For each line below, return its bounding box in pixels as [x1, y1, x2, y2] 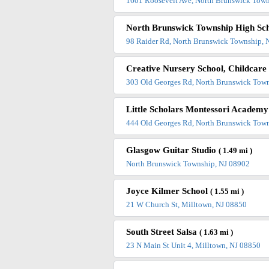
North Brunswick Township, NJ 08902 [126, 159, 250, 169]
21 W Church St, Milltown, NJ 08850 [126, 200, 247, 210]
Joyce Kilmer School [126, 186, 211, 196]
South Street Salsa [126, 227, 200, 237]
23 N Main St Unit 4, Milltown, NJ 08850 [126, 241, 261, 250]
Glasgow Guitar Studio [126, 145, 219, 156]
